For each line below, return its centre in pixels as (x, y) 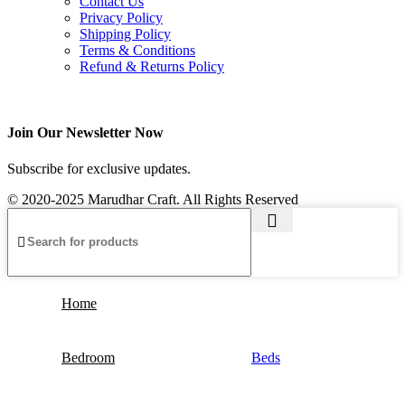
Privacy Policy (121, 18)
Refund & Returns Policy (152, 67)
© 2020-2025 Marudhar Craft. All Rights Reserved (153, 199)
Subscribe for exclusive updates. (99, 168)
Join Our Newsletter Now (85, 133)
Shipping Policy (125, 34)
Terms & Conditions (137, 51)
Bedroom (88, 357)
